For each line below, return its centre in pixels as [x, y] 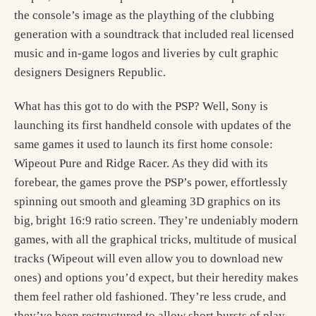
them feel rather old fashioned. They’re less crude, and [150, 296]
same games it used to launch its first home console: [144, 144]
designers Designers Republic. [90, 72]
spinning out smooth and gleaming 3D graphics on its [147, 201]
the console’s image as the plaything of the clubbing [144, 15]
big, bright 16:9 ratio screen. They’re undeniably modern [156, 220]
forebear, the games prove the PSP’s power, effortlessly [151, 182]
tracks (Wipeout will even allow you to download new [148, 258]
